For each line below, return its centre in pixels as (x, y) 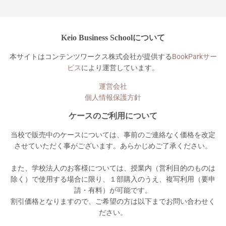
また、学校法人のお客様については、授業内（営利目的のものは (113, 168)
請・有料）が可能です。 (113, 190)
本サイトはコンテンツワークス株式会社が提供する (91, 56)
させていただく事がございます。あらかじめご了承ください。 (113, 146)
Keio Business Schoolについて (113, 38)
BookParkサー (194, 56)
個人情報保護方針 (113, 97)
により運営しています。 (120, 68)
